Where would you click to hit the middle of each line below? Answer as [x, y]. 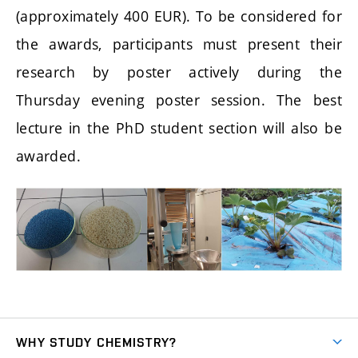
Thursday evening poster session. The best [179, 99]
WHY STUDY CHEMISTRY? [97, 342]
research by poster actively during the [179, 72]
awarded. [48, 155]
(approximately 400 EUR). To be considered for [179, 16]
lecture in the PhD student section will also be [179, 127]
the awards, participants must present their [179, 44]
